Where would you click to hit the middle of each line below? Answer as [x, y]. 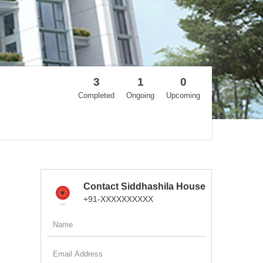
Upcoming [183, 95]
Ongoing [140, 95]
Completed [96, 95]
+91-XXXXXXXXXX [118, 199]
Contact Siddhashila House [144, 186]
